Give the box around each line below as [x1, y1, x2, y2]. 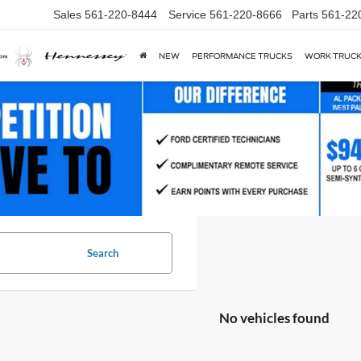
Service [168, 8, 206, 22]
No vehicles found [219, 309, 330, 326]
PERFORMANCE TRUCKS [192, 51, 293, 61]
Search [87, 247, 118, 259]
